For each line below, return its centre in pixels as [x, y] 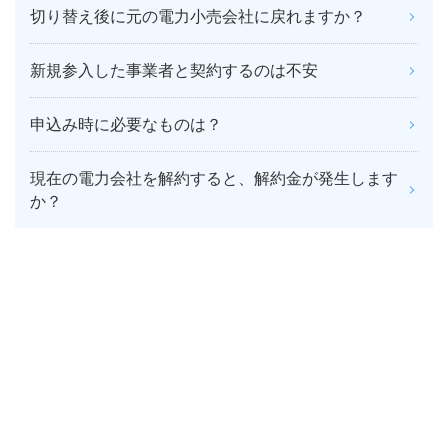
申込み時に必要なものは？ [126, 124]
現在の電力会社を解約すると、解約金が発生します [214, 178]
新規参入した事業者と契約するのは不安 [174, 70]
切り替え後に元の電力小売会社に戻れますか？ [198, 16]
